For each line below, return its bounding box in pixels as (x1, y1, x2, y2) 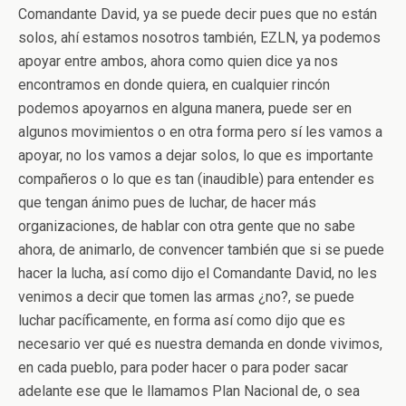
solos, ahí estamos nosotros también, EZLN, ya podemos (18, 29, 381, 46)
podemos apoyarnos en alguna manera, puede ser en (18, 100, 352, 117)
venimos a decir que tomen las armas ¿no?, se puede (18, 288, 354, 305)
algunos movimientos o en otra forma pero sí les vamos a (18, 123, 382, 140)
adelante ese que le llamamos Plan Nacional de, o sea (18, 382, 360, 400)
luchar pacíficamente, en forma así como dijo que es (18, 312, 345, 329)
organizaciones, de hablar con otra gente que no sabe (18, 217, 355, 235)
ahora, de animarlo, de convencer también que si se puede (18, 241, 384, 258)
